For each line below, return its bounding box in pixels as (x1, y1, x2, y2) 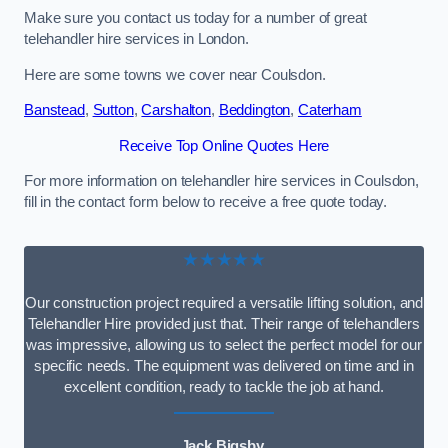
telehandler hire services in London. (24, 30, 249, 47)
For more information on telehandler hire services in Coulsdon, (24, 173, 419, 190)
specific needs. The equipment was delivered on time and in (34, 357, 414, 374)
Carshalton (141, 102, 211, 119)
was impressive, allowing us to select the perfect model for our (26, 336, 422, 353)
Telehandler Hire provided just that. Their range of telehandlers (28, 315, 420, 332)
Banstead (24, 102, 85, 119)
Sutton (92, 102, 134, 119)
